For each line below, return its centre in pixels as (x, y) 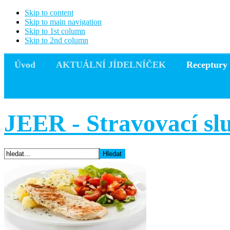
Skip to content (49, 13)
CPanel (33, 87)
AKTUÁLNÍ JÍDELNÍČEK (111, 65)
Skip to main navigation (63, 22)
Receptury (207, 65)
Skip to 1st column (55, 31)
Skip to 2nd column (56, 40)
